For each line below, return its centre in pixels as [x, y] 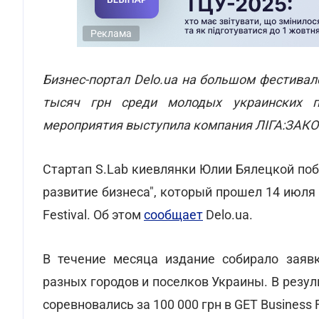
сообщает [173, 215]
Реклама [111, 33]
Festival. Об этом [93, 215]
